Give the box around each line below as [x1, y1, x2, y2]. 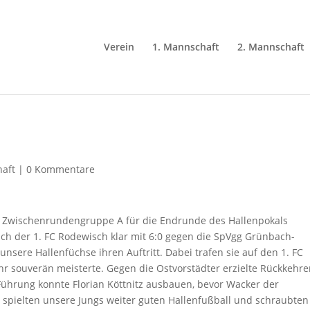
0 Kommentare [26, 163, 95, 176]
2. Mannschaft [237, 40, 304, 53]
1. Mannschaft [152, 40, 219, 53]
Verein [104, 40, 134, 53]
